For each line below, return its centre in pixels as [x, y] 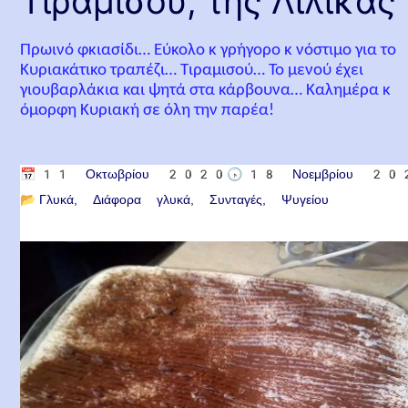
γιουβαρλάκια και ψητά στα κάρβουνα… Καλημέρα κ [206, 91]
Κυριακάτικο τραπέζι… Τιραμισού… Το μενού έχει [192, 71]
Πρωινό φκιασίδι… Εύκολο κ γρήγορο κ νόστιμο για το [209, 51]
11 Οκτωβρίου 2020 [133, 173]
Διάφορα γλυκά [142, 199]
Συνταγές [236, 199]
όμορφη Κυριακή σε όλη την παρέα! [148, 111]
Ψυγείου [306, 199]
